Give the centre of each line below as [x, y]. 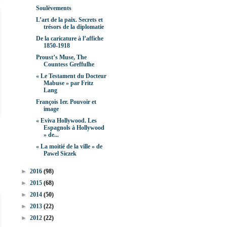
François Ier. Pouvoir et [66, 102]
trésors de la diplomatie [73, 27]
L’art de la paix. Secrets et [69, 20]
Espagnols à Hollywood [74, 128]
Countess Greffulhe [69, 65]
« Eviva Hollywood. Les [66, 121]
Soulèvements [53, 8]
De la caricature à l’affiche [69, 39]
